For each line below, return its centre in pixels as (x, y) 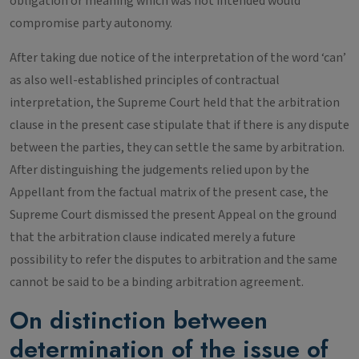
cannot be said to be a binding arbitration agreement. (157, 282)
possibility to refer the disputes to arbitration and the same (173, 260)
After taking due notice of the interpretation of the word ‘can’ (178, 58)
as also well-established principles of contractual (145, 80)
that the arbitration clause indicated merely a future (153, 237)
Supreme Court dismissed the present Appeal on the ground (173, 215)
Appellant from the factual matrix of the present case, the (169, 192)
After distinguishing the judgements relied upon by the (159, 170)
